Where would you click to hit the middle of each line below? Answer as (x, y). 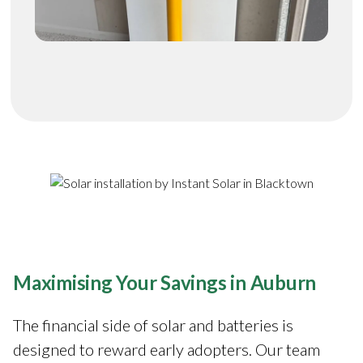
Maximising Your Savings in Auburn (165, 282)
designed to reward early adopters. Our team (167, 349)
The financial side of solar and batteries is (153, 325)
